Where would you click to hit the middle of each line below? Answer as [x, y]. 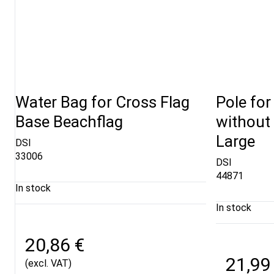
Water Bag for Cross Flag [102, 102]
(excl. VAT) [48, 263]
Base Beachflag [69, 122]
